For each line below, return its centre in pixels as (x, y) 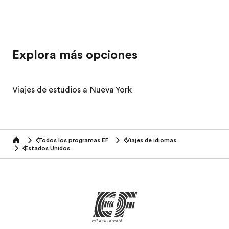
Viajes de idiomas (151, 140)
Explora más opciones (75, 55)
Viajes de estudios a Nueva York (72, 90)
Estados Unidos (47, 148)
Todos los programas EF (73, 140)
